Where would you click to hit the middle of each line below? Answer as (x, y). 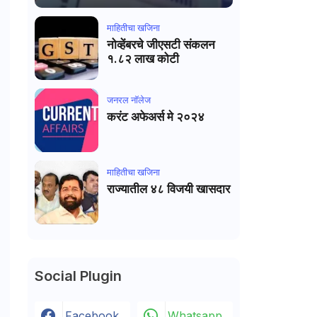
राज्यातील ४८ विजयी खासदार (168, 189)
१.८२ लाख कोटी (143, 59)
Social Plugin (78, 276)
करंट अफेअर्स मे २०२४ (185, 117)
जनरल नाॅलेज (128, 100)
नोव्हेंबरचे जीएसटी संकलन (161, 45)
